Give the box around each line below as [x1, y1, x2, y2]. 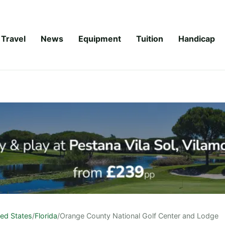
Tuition [136, 33, 163, 44]
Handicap [178, 33, 215, 44]
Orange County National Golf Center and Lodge [60, 211, 218, 220]
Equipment [78, 33, 121, 44]
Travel [1, 33, 26, 44]
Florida [35, 211, 57, 220]
